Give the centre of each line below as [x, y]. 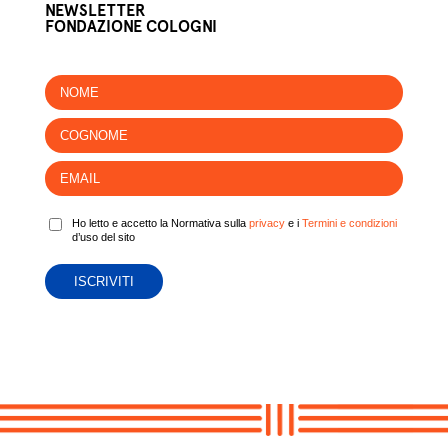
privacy [266, 223]
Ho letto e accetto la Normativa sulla [160, 223]
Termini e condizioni [349, 223]
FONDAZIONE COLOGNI [130, 27]
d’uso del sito [103, 237]
